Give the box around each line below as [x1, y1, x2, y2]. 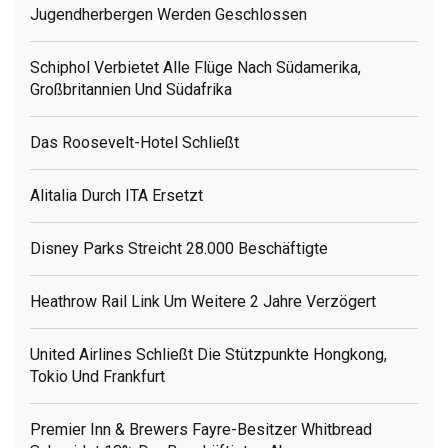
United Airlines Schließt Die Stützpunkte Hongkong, [30, 345, 387, 365]
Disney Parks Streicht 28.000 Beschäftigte [30, 239, 328, 259]
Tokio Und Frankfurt [30, 367, 165, 387]
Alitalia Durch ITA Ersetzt [30, 186, 203, 206]
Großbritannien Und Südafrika [30, 80, 232, 100]
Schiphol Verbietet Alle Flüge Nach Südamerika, [30, 58, 361, 78]
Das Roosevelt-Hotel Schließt [30, 133, 239, 153]
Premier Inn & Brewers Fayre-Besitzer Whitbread [30, 420, 372, 440]
